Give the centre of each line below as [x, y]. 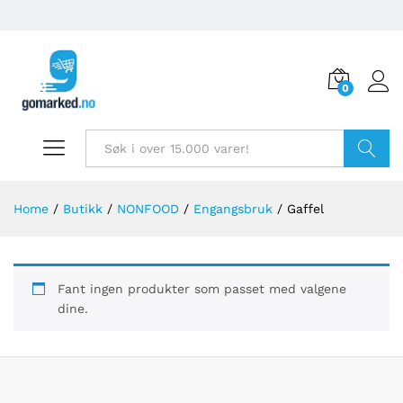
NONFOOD [148, 209]
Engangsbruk [233, 209]
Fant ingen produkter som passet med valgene [202, 289]
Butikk [83, 209]
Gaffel [305, 209]
